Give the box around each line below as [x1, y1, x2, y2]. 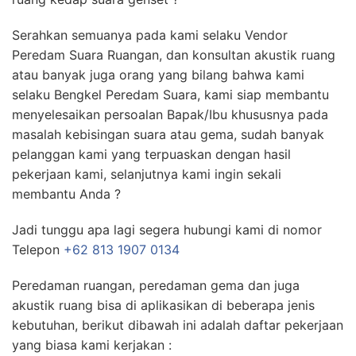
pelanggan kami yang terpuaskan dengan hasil [12, 146, 291, 163]
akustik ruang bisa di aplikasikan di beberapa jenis [12, 297, 315, 314]
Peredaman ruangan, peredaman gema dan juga [12, 277, 300, 294]
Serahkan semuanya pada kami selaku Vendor [12, 27, 288, 44]
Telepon [12, 242, 64, 258]
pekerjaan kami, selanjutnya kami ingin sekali [12, 166, 281, 183]
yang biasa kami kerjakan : [12, 337, 172, 354]
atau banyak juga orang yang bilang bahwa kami [12, 67, 304, 83]
